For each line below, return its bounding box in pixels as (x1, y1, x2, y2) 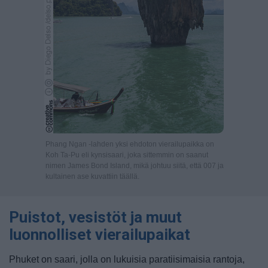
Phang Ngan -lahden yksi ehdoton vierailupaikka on (45, 140, 214, 148)
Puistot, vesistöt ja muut (9, 208, 182, 226)
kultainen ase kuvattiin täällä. (45, 172, 139, 181)
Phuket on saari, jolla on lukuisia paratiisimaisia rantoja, (9, 254, 245, 264)
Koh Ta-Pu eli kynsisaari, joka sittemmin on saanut (45, 151, 208, 159)
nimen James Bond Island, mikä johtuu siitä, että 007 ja (45, 162, 224, 170)
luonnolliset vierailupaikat (9, 226, 190, 243)
